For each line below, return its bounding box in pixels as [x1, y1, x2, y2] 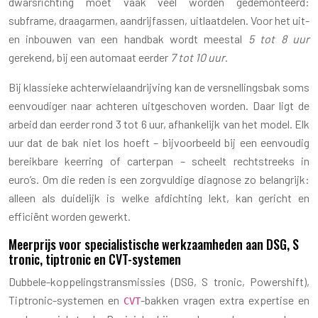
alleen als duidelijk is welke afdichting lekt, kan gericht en [9, 190, 309, 204]
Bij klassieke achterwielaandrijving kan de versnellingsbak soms [9, 79, 309, 94]
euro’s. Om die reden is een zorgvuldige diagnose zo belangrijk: [9, 172, 309, 186]
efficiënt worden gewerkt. [9, 209, 131, 223]
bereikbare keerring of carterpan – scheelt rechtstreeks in [9, 153, 309, 168]
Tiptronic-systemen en [9, 292, 124, 307]
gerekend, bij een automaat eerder [9, 50, 170, 64]
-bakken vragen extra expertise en [141, 292, 309, 307]
